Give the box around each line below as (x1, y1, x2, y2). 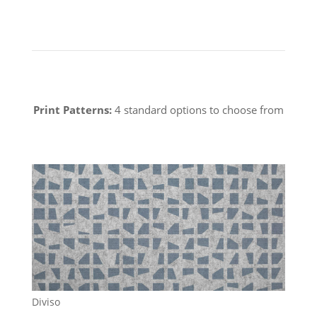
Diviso (31, 294, 60, 309)
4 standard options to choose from (111, 102, 284, 117)
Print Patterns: (33, 102, 112, 117)
